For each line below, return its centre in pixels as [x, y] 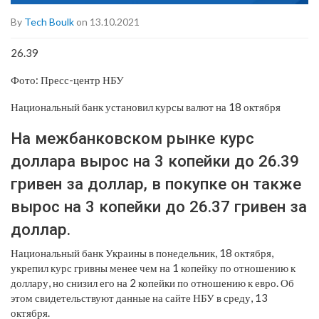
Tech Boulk [49, 21]
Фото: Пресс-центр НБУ [67, 79]
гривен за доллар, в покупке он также [156, 183]
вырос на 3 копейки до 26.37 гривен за [159, 206]
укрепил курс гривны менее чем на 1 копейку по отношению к [153, 267]
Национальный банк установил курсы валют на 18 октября [146, 106]
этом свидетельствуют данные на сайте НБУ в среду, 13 [139, 297]
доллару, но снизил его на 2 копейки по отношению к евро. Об [152, 282]
